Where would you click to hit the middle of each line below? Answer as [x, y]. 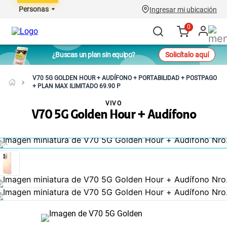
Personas [34, 9]
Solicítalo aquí [187, 55]
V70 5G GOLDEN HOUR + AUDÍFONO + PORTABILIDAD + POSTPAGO [125, 78]
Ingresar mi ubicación [183, 10]
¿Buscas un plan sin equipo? [94, 55]
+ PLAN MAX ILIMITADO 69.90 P [77, 86]
